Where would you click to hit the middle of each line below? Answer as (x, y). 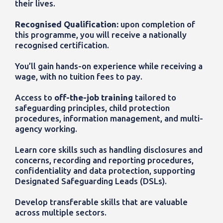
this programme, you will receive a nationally (101, 35)
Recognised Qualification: (68, 24)
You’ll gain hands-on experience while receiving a (109, 66)
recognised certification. (62, 45)
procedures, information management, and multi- (109, 118)
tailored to (155, 98)
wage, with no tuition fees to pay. (79, 77)
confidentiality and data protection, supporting (105, 171)
